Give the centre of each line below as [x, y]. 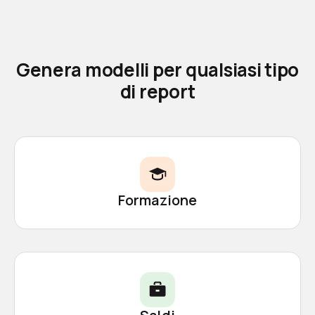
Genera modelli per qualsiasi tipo [157, 69]
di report [157, 91]
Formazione [157, 200]
